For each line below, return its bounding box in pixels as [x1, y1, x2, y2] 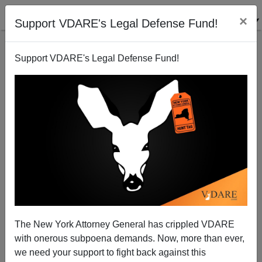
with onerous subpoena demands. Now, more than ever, [15, 233, 244, 243]
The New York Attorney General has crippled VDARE [15, 219, 235, 229]
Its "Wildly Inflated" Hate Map [78, 191, 184, 200]
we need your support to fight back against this [15, 247, 206, 257]
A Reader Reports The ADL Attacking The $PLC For [39, 180, 223, 189]
